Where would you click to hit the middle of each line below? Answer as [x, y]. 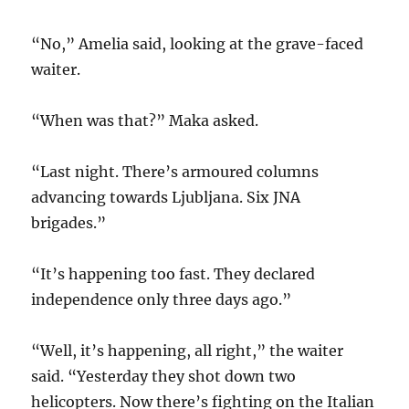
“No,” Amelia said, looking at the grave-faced [198, 43]
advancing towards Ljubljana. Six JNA [166, 197]
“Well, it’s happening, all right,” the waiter [188, 350]
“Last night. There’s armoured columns [175, 171]
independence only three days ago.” [162, 299]
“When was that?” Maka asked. [145, 120]
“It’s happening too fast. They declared [173, 273]
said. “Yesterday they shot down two [164, 376]
